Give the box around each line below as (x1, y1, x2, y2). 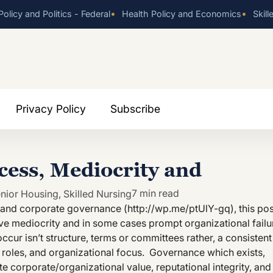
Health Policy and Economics (119, 9, 241, 19)
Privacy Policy (16, 102, 86, 115)
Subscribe (110, 102, 160, 115)
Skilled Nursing (63, 187, 132, 200)
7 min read (132, 186, 179, 199)
